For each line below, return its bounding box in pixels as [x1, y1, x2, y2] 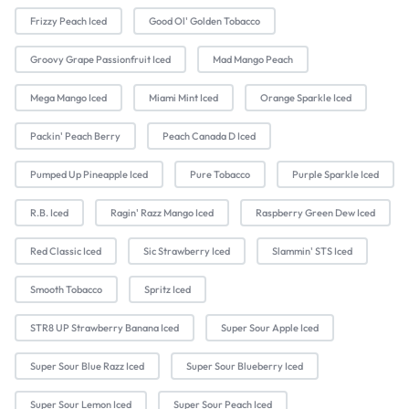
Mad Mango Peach [213, 53, 293, 67]
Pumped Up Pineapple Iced [30, 168, 148, 182]
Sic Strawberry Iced [143, 245, 230, 258]
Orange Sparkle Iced [260, 91, 351, 105]
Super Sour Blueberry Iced [186, 360, 303, 373]
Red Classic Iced [30, 245, 101, 258]
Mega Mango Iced [30, 91, 107, 105]
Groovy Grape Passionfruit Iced [30, 53, 171, 67]
